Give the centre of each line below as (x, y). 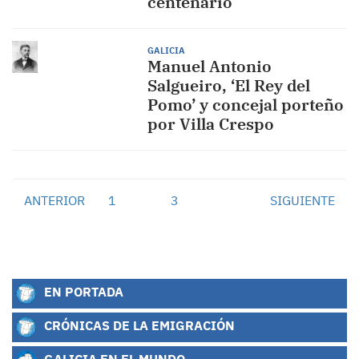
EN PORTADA (82, 292)
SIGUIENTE (303, 200)
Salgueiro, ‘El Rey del (228, 85)
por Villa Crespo (210, 124)
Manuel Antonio (209, 66)
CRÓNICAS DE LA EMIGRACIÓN (138, 325)
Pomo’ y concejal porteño (245, 105)
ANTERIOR (54, 200)
